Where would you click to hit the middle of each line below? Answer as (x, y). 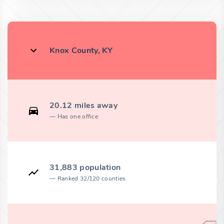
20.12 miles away (84, 105)
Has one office (78, 116)
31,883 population (85, 167)
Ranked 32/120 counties (91, 178)
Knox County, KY (81, 50)
